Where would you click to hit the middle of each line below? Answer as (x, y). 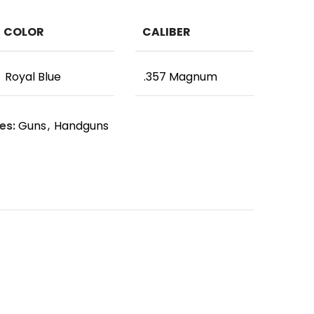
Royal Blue (33, 76)
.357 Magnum (181, 76)
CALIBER (167, 32)
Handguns (81, 126)
